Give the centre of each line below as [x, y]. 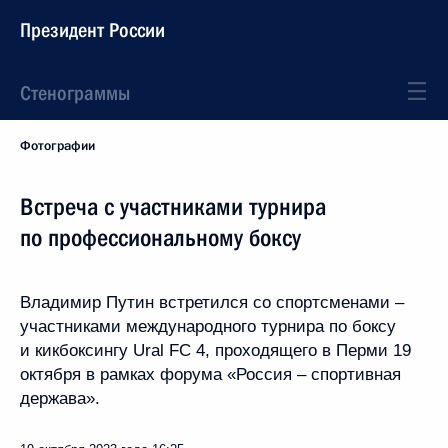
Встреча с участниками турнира [173, 207]
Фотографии [57, 146]
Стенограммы [75, 93]
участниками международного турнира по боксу [208, 326]
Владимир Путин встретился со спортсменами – [212, 302]
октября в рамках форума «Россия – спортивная [210, 374]
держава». [60, 398]
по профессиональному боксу [160, 238]
